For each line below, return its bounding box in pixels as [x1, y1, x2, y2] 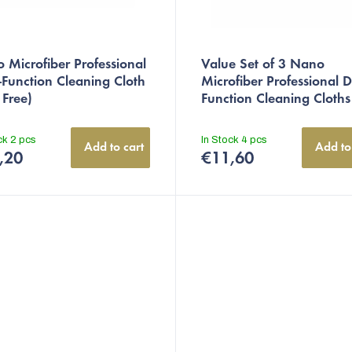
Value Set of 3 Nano [201, 58, 324, 73]
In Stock [201, 134, 241, 146]
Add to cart [84, 141, 144, 155]
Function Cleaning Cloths [201, 93, 350, 108]
